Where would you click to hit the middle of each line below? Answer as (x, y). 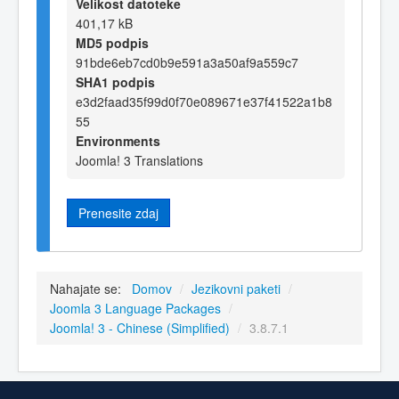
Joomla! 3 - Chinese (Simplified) (140, 328)
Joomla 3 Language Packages (135, 309)
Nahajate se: (89, 289)
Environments (118, 140)
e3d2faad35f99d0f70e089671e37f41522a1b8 (204, 101)
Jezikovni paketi (236, 289)
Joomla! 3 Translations (139, 160)
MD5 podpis (112, 42)
